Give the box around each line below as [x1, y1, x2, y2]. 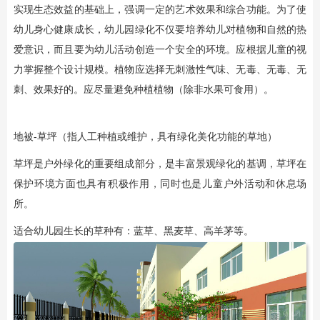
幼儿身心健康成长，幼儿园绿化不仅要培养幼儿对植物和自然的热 [13, 24, 307, 36]
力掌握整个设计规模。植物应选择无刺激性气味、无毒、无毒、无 [13, 64, 307, 76]
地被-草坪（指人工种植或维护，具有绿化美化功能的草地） [13, 131, 277, 143]
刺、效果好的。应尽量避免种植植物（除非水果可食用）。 [13, 84, 274, 96]
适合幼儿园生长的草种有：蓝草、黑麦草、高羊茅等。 [13, 225, 254, 237]
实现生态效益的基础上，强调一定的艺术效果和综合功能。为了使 [13, 4, 307, 16]
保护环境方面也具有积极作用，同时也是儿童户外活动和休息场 [13, 178, 307, 190]
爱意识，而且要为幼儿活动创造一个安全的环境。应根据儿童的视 [13, 44, 307, 56]
